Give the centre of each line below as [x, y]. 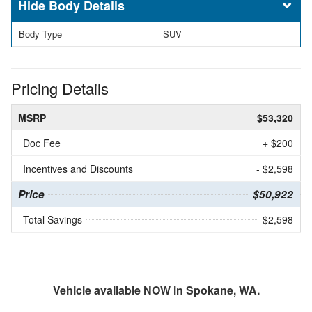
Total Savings [53, 219]
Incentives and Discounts [78, 168]
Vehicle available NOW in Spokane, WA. [156, 290]
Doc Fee [42, 142]
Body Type [40, 33]
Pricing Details [60, 88]
